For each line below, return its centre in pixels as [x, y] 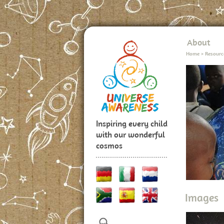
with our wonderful [130, 134]
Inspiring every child [132, 123]
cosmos [109, 145]
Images [202, 198]
